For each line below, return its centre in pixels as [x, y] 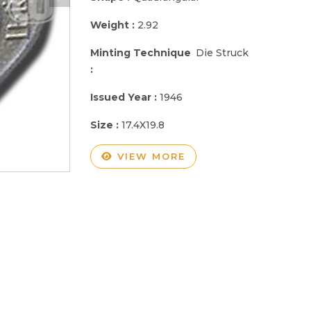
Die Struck [222, 52]
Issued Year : [125, 97]
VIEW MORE [149, 156]
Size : [106, 125]
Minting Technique [141, 52]
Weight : [114, 25]
